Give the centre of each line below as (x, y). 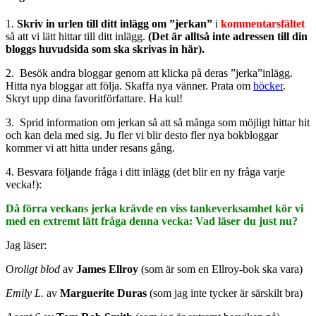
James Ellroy (109, 269)
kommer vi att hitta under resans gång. (90, 147)
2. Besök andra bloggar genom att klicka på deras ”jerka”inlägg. (149, 73)
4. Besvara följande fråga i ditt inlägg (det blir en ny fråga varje (145, 171)
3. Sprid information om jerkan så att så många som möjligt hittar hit (158, 122)
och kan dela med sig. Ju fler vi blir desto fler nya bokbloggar (142, 135)
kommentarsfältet (263, 23)
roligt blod (37, 269)
